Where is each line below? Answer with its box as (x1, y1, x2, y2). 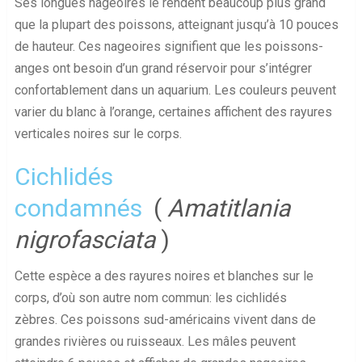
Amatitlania (166, 194, 290, 223)
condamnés (14, 194, 142, 223)
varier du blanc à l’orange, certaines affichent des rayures (14, 104, 332, 120)
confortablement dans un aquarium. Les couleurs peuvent (14, 82, 336, 99)
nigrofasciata (14, 225, 155, 255)
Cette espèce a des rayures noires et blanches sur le (14, 268, 314, 284)
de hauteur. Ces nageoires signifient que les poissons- (14, 39, 323, 55)
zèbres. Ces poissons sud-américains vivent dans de (14, 312, 316, 328)
